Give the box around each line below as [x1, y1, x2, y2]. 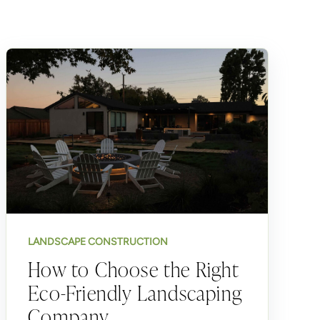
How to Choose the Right [28, 255, 239, 282]
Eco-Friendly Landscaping [28, 279, 242, 306]
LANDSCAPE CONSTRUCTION [28, 235, 169, 247]
